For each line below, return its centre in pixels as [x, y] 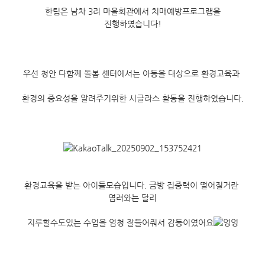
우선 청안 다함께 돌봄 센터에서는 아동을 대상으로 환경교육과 [132, 73]
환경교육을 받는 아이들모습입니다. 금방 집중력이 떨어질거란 [131, 185]
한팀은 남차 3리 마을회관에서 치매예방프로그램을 [131, 11]
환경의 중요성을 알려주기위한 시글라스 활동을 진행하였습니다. [132, 98]
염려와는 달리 [132, 198]
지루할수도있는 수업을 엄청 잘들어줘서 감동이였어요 [120, 222]
